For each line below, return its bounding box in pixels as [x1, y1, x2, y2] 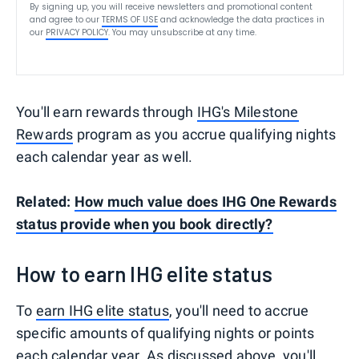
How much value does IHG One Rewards [74, 192, 337, 210]
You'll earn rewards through [16, 103, 197, 120]
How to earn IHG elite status [16, 260, 273, 286]
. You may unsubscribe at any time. [108, 26, 256, 38]
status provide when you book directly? [16, 215, 273, 232]
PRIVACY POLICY [46, 26, 108, 38]
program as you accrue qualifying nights [73, 125, 337, 143]
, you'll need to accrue [168, 301, 309, 319]
